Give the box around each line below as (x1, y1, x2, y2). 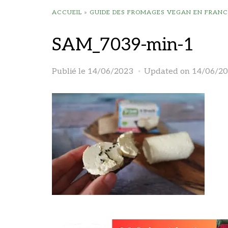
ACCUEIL (52, 9, 82, 16)
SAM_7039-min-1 (52, 34, 194, 55)
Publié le (52, 67, 88, 76)
